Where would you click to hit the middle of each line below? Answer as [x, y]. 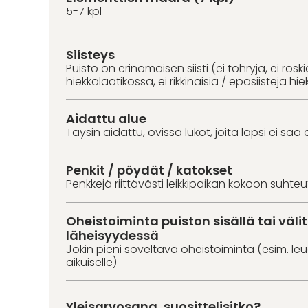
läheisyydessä [112, 235]
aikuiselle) [91, 262]
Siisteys [90, 54]
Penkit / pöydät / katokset [149, 170]
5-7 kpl [84, 12]
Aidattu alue [106, 118]
